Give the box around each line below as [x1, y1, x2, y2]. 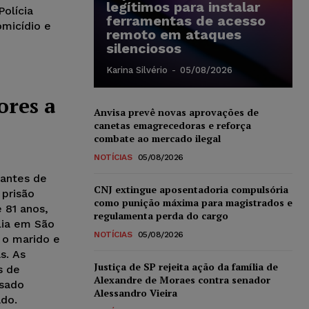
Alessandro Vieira [94, 286, 177, 299]
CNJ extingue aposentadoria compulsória [94, 182, 288, 196]
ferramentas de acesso [106, 12, 266, 29]
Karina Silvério [106, 64, 168, 75]
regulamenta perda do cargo [94, 208, 228, 222]
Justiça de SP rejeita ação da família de [94, 259, 278, 273]
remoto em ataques [106, 26, 241, 43]
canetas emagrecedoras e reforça [94, 118, 251, 132]
